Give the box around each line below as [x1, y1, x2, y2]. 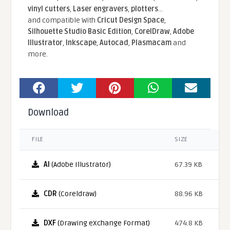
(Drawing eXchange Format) [56, 218, 150, 227]
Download [28, 106, 69, 118]
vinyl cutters [28, 4, 70, 13]
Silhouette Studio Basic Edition [28, 27, 132, 36]
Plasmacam [131, 38, 172, 47]
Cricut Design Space [97, 15, 165, 25]
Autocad [100, 38, 129, 47]
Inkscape [66, 38, 97, 47]
